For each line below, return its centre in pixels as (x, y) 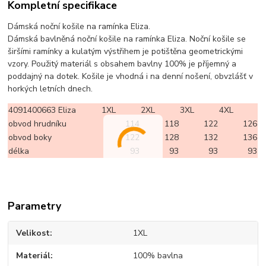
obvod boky (30, 137)
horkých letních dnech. (50, 88)
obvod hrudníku (38, 123)
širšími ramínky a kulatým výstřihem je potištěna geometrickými (126, 51)
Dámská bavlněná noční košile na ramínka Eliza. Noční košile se (127, 39)
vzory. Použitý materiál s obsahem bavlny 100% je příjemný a (122, 64)
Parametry (35, 206)
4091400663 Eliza (42, 110)
